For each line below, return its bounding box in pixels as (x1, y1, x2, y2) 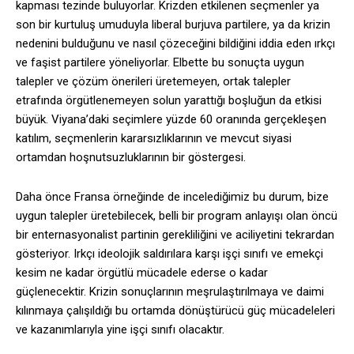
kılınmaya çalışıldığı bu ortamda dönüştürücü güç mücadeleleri (16, 303, 335, 318)
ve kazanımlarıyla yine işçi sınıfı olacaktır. (16, 322, 224, 337)
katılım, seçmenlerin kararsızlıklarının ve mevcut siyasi (16, 131, 292, 146)
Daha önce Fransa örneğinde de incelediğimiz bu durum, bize (16, 190, 329, 205)
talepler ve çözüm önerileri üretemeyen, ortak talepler (16, 74, 291, 89)
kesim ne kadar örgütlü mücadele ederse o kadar (16, 265, 268, 281)
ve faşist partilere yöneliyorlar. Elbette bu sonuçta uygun (16, 55, 304, 70)
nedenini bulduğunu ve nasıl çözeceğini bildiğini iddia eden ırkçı (16, 36, 335, 51)
